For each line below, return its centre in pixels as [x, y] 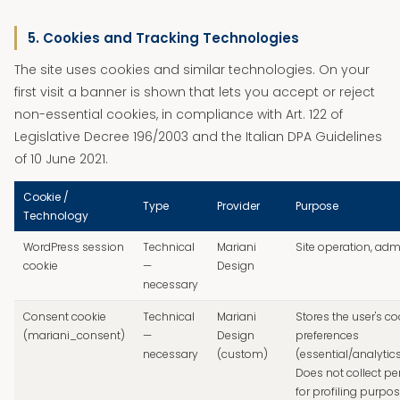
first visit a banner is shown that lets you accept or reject [195, 92]
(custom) [242, 354]
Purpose [317, 206]
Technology [56, 216]
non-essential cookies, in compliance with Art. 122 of [179, 114]
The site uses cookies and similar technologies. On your [192, 70]
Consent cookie [65, 317]
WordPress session [74, 247]
